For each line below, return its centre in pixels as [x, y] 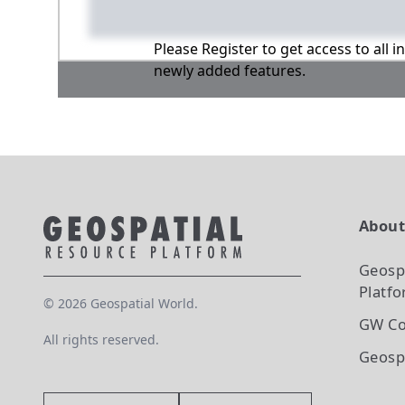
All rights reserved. [101, 339]
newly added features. [230, 71]
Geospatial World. [142, 303]
